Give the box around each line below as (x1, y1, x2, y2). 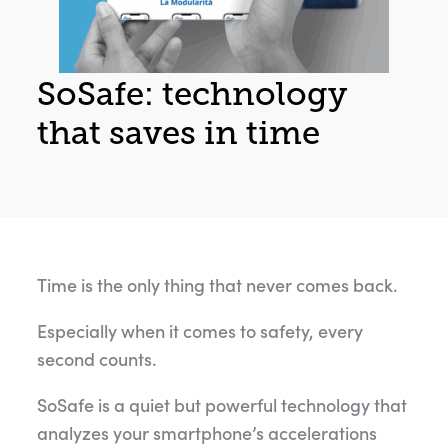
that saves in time (36, 112, 320, 153)
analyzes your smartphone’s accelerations (36, 421, 377, 445)
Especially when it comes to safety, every (36, 319, 363, 343)
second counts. (36, 347, 156, 371)
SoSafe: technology (36, 73, 347, 114)
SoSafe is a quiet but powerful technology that (36, 393, 407, 417)
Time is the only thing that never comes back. (36, 273, 397, 297)
